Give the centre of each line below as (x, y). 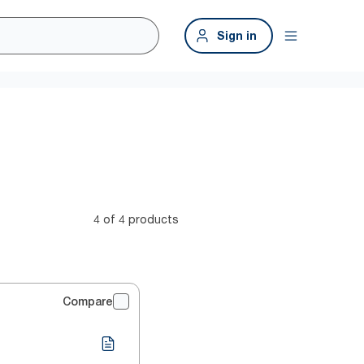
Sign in (237, 35)
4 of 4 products (136, 219)
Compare (88, 301)
